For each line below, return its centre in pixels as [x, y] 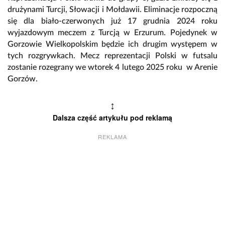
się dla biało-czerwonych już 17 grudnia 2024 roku [113, 21]
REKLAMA [113, 137]
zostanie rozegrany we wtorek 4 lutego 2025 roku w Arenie [113, 68]
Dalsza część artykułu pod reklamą [113, 118]
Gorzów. [24, 79]
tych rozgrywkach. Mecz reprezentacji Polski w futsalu [113, 56]
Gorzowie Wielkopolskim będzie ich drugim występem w [113, 44]
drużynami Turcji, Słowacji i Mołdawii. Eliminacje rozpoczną [113, 10]
